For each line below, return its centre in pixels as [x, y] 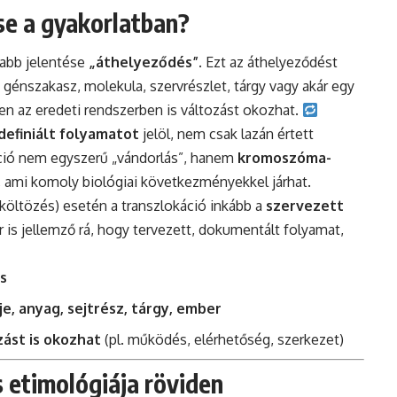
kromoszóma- [284, 158]
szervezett [305, 206]
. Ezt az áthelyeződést [268, 62]
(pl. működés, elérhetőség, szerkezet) [222, 340]
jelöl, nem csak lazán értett [226, 134]
